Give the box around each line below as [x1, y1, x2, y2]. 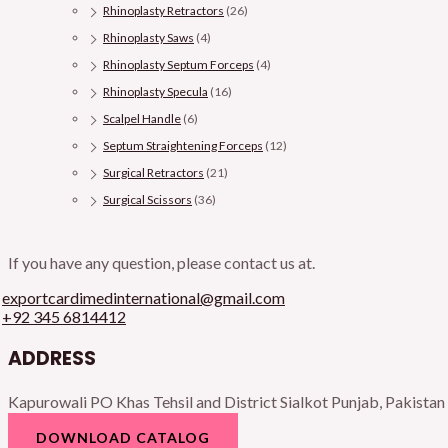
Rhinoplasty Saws [103, 30, 194, 46]
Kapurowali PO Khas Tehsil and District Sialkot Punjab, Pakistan [8, 392, 445, 412]
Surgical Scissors [103, 192, 192, 208]
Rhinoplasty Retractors [103, 3, 224, 19]
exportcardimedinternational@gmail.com [2, 288, 285, 308]
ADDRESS [8, 345, 96, 373]
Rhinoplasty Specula [103, 84, 208, 100]
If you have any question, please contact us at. [8, 253, 315, 273]
